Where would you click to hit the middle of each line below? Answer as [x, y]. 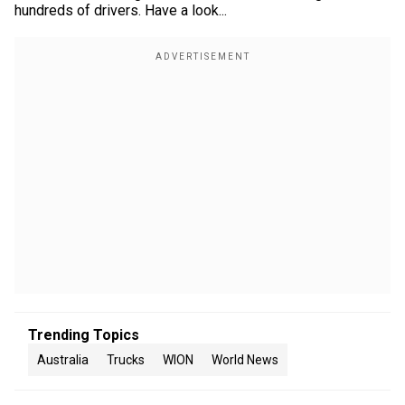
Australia [63, 360]
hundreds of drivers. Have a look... [121, 10]
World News [245, 360]
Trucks [126, 360]
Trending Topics [84, 335]
